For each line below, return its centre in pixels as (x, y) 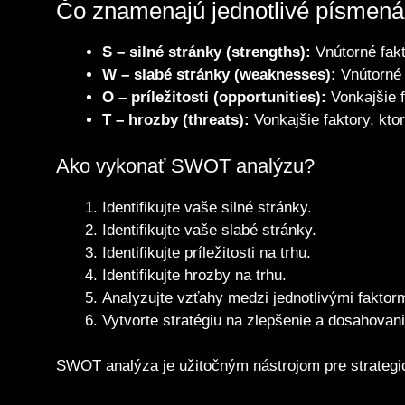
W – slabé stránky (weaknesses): (219, 75)
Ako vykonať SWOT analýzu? (185, 165)
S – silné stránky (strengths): (207, 52)
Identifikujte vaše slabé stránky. (209, 230)
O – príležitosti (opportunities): (214, 98)
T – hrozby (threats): (176, 120)
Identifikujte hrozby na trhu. (194, 275)
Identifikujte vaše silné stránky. (207, 207)
